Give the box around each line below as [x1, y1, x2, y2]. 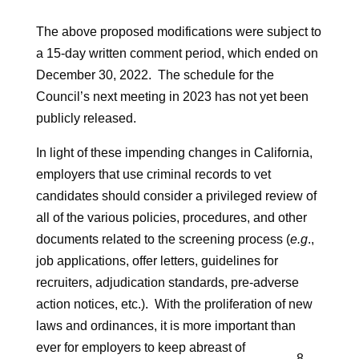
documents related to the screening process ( [35, 232, 290, 246]
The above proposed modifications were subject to [35, 24, 321, 38]
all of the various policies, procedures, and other [35, 210, 307, 224]
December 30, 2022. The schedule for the [35, 67, 274, 82]
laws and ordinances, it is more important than [35, 318, 296, 333]
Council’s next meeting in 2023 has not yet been [35, 89, 309, 103]
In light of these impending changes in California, [35, 145, 313, 159]
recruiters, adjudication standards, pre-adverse [35, 275, 299, 289]
